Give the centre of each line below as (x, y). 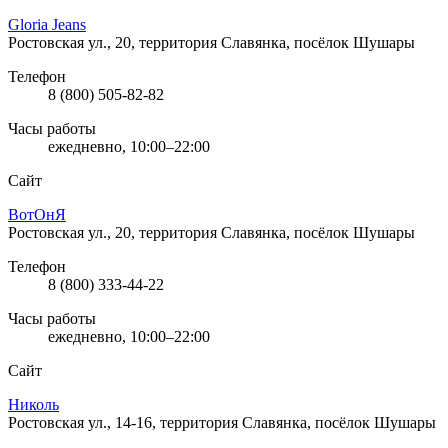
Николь (33, 404)
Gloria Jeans (47, 24)
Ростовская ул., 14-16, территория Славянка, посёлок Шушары (222, 422)
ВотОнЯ (37, 214)
